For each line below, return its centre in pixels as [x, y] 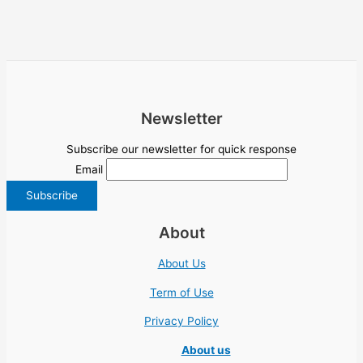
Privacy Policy [181, 321]
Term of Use [181, 292]
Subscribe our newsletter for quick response [181, 149]
